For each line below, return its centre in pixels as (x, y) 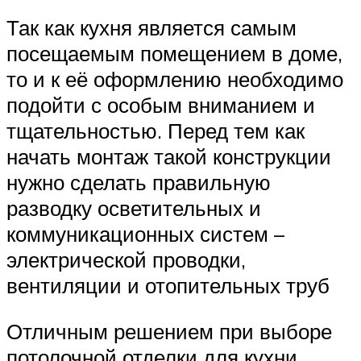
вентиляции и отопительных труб (168, 285)
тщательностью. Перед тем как (156, 130)
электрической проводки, (126, 259)
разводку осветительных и (134, 207)
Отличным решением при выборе (169, 332)
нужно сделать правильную (139, 182)
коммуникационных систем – (145, 233)
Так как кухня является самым (151, 27)
